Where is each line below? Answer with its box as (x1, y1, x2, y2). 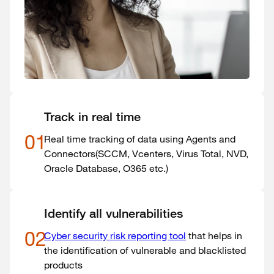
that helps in (186, 229, 242, 242)
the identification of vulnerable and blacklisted (44, 244, 246, 256)
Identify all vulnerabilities (44, 206, 183, 221)
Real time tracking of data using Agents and (44, 133, 235, 145)
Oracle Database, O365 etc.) (44, 162, 168, 174)
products (44, 259, 83, 271)
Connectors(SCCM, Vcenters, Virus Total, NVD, (44, 147, 248, 160)
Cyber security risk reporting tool (44, 229, 186, 242)
